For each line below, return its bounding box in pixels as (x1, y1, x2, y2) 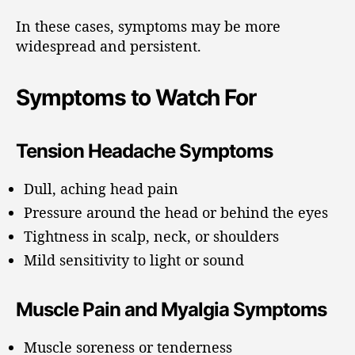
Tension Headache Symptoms (16, 139, 273, 162)
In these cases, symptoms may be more (16, 17, 281, 36)
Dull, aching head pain (24, 179, 178, 198)
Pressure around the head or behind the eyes (24, 203, 328, 222)
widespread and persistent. (16, 36, 201, 55)
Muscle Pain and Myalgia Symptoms (16, 298, 327, 321)
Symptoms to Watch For (16, 84, 256, 111)
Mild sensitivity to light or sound (24, 250, 244, 269)
